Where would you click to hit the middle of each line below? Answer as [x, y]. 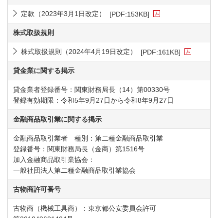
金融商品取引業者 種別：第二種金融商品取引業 [88, 138]
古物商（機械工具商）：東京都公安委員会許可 [88, 208]
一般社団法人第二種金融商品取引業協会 [74, 170]
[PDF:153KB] [129, 14]
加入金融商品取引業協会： [54, 160]
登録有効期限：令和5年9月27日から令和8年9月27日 [93, 100]
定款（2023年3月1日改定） [63, 14]
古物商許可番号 [37, 189]
